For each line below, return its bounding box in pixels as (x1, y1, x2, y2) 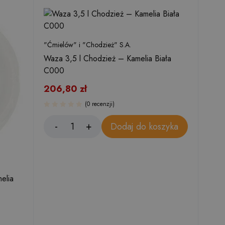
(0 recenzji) (85, 99, 115, 108)
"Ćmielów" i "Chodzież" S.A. (44, 40, 131, 50)
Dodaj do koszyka (110, 120, 179, 133)
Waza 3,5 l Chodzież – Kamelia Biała (44, 53, 171, 64)
